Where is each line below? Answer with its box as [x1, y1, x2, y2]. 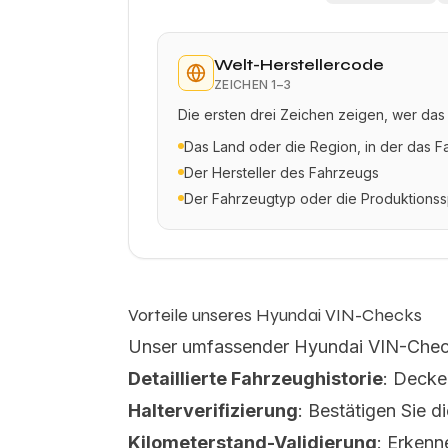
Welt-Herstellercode [214, 55, 384, 74]
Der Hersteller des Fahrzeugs [184, 164, 379, 181]
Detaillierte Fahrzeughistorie [128, 368, 383, 389]
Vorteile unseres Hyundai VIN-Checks [128, 304, 422, 326]
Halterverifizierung [128, 400, 298, 421]
